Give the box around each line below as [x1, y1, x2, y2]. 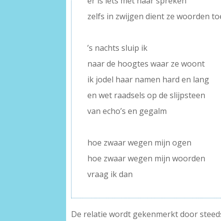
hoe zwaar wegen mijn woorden [87, 153, 206, 164]
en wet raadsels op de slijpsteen [87, 90, 206, 101]
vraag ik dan [87, 169, 133, 180]
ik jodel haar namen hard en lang [87, 74, 210, 85]
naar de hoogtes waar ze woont [87, 58, 205, 70]
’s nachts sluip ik [87, 42, 148, 54]
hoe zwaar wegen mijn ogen [87, 137, 192, 148]
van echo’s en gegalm [87, 106, 167, 117]
